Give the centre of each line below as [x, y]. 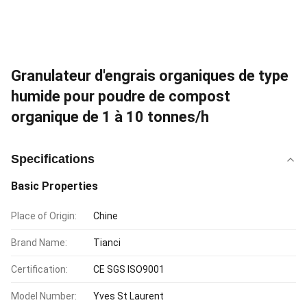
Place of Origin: [44, 216]
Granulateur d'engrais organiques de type [150, 76]
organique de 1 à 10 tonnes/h [110, 117]
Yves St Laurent [128, 296]
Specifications [53, 159]
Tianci [107, 243]
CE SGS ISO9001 [129, 269]
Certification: [39, 269]
